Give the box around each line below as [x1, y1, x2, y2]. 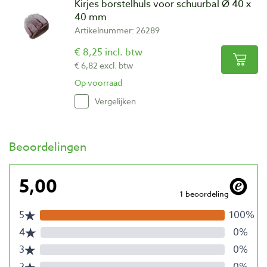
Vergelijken [95, 95, 136, 107]
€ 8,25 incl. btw [74, 45, 142, 60]
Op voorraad [74, 76, 122, 88]
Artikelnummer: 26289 [74, 24, 160, 36]
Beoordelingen [9, 138, 86, 154]
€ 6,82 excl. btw [74, 59, 133, 71]
